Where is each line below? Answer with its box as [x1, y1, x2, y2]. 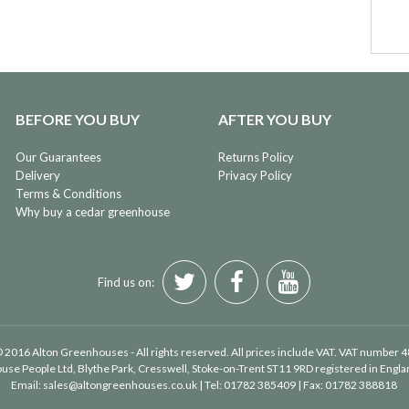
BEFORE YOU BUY [15, 110, 140, 129]
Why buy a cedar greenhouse [15, 204, 170, 220]
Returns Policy [218, 150, 295, 165]
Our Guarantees [15, 150, 101, 165]
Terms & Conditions [15, 186, 121, 202]
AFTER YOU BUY [218, 110, 332, 129]
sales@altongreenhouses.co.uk [43, 378, 198, 393]
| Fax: [296, 378, 326, 393]
